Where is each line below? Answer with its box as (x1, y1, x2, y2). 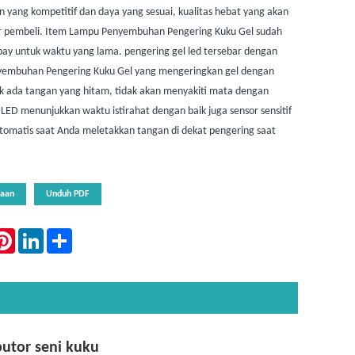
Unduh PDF (45, 189, 90, 200)
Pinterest (14, 228, 55, 241)
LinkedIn (43, 228, 81, 241)
